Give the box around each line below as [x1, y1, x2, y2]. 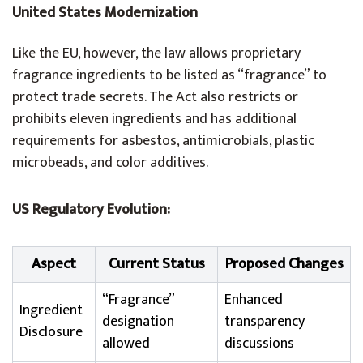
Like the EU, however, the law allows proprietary [12, 41, 301, 66]
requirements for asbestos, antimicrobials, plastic [12, 129, 314, 153]
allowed [102, 331, 150, 356]
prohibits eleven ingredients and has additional [12, 107, 297, 131]
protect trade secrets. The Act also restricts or [12, 85, 298, 109]
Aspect [32, 252, 76, 276]
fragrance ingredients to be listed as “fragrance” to [12, 63, 327, 88]
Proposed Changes [224, 252, 344, 276]
